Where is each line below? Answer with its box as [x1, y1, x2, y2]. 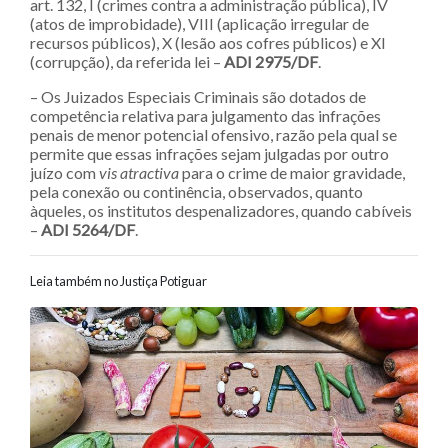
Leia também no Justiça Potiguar [30, 273, 207, 290]
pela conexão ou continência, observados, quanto [30, 182, 363, 202]
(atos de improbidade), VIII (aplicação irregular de [30, 14, 369, 34]
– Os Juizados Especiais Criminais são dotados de [30, 87, 366, 107]
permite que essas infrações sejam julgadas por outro [30, 144, 389, 164]
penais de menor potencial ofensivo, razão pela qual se [30, 125, 397, 145]
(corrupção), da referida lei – [30, 52, 224, 72]
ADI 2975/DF [224, 52, 318, 72]
